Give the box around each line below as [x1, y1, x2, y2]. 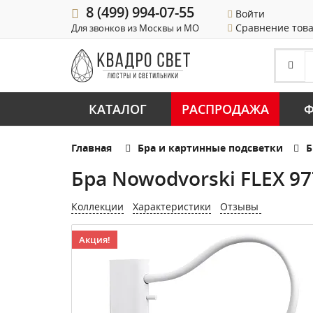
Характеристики [133, 200, 211, 213]
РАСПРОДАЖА [182, 101, 269, 117]
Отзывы [220, 200, 261, 213]
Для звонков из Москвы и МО [71, 22, 199, 34]
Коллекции [71, 200, 124, 213]
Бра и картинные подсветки [138, 141, 283, 154]
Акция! [79, 233, 110, 246]
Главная [71, 141, 112, 154]
